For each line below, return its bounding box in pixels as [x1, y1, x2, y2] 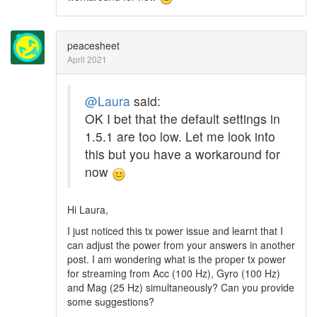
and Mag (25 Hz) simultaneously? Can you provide [67, 279, 294, 294]
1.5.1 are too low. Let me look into [85, 127, 275, 146]
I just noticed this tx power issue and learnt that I [67, 223, 283, 238]
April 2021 [67, 53, 107, 66]
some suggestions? [67, 294, 154, 309]
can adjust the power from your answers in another [67, 237, 295, 252]
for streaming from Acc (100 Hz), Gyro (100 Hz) [67, 265, 280, 280]
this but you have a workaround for [85, 145, 280, 163]
